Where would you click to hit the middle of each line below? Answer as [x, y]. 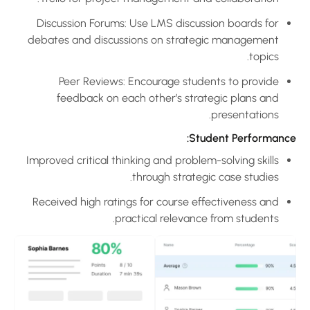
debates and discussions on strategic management [172, 39]
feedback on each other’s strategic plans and [186, 98]
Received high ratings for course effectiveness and [174, 201]
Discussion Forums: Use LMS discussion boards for [176, 23]
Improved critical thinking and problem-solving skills [171, 160]
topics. [283, 56]
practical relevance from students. [216, 218]
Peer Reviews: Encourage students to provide [188, 81]
